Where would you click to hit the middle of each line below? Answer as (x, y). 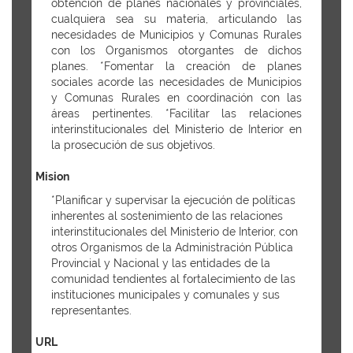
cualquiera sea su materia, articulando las (176, 19)
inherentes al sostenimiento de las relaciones (167, 216)
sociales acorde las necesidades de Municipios (176, 82)
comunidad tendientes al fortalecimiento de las (173, 279)
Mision (52, 176)
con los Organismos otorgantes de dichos (176, 50)
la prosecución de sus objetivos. (133, 145)
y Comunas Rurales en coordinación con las (176, 98)
